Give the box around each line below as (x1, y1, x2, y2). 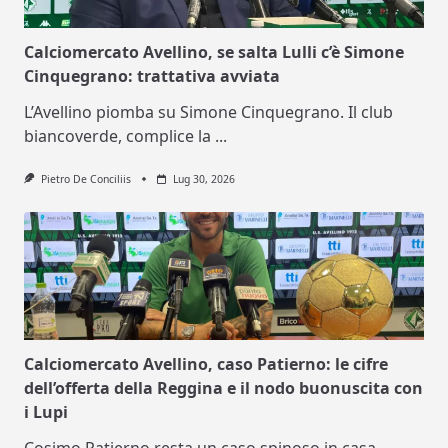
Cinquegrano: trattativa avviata (24, 65, 280, 88)
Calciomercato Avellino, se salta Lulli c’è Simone (24, 41, 404, 64)
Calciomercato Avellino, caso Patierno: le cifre (24, 353, 388, 376)
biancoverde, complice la (24, 125, 211, 148)
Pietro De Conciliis (40, 172, 131, 187)
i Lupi (24, 401, 68, 424)
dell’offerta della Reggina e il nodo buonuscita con (24, 377, 423, 400)
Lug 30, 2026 (172, 172, 235, 187)
